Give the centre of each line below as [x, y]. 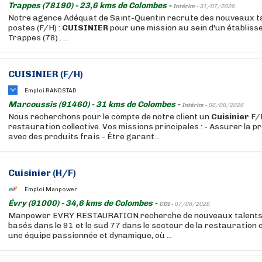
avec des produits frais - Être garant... [84, 137]
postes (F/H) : [35, 28]
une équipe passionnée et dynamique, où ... [90, 235]
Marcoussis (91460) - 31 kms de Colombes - [95, 104]
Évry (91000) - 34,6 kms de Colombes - [84, 203]
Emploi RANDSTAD [51, 90]
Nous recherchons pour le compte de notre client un [110, 117]
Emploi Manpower [51, 189]
